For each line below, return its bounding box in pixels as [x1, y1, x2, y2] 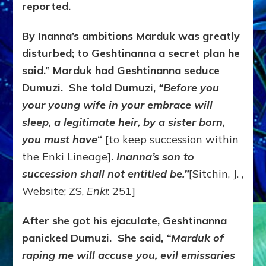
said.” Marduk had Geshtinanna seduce [22, 64, 220, 78]
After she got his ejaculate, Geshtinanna [22, 214, 227, 228]
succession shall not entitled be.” [22, 167, 189, 181]
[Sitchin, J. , [189, 167, 244, 181]
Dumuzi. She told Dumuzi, [22, 81, 159, 95]
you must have [22, 132, 98, 147]
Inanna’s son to [116, 150, 195, 164]
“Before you [159, 81, 220, 95]
